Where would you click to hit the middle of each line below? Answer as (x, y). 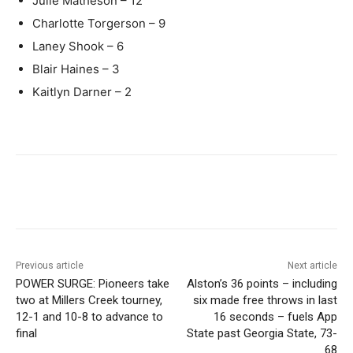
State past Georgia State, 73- (262, 333)
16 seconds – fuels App (275, 316)
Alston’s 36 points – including (262, 283)
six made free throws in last (265, 300)
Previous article (50, 265)
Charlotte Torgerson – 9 (99, 23)
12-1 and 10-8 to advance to (89, 316)
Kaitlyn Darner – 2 (82, 91)
